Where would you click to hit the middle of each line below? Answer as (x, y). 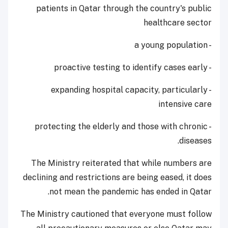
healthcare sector (178, 23)
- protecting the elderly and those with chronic (121, 127)
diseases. (195, 141)
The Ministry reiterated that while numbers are (121, 163)
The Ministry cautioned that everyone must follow (116, 214)
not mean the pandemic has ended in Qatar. (131, 192)
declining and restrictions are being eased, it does (117, 178)
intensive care (185, 104)
